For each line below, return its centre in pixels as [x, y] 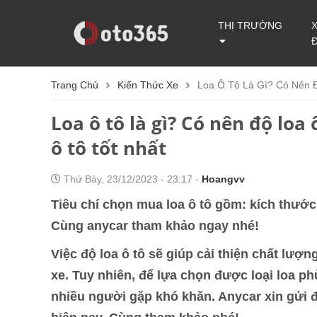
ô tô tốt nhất [109, 148]
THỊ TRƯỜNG [250, 25]
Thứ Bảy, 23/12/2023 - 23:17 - [131, 179]
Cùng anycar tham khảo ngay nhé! [155, 226]
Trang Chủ [75, 85]
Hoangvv [223, 179]
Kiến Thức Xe [148, 85]
